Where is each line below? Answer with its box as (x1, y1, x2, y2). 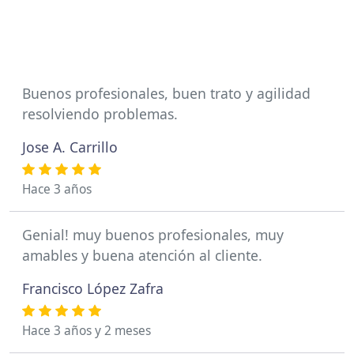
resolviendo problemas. (22, 104, 178, 123)
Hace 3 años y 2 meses (22, 322, 151, 339)
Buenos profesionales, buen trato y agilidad (22, 84, 311, 103)
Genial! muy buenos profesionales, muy (22, 225, 284, 244)
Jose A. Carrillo (22, 137, 118, 156)
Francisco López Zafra (22, 279, 164, 298)
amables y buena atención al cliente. (22, 246, 262, 265)
